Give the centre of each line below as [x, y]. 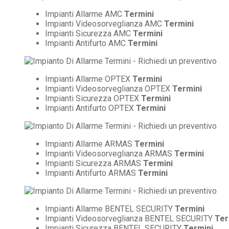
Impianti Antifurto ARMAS [91, 173]
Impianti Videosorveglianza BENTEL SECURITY [130, 218]
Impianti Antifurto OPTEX [90, 108]
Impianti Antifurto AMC [86, 43]
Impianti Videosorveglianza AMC [105, 24]
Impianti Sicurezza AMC [89, 33]
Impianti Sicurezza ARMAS [94, 163]
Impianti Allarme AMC [85, 14]
